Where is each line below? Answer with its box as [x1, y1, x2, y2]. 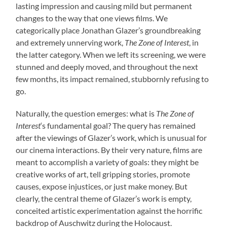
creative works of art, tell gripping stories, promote [16, 169, 191, 179]
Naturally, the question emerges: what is [16, 108, 157, 119]
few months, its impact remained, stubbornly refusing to [16, 74, 209, 84]
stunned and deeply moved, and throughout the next [16, 62, 199, 72]
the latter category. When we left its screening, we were [16, 50, 206, 60]
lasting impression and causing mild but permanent [16, 1, 193, 11]
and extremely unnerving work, [16, 37, 125, 48]
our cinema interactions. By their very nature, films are [16, 145, 203, 155]
